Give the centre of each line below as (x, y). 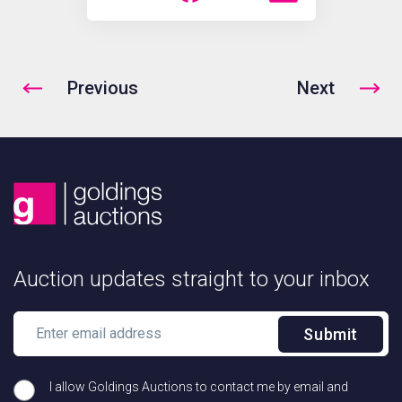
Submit (331, 335)
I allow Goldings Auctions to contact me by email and (199, 387)
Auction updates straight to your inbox (192, 280)
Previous (103, 88)
